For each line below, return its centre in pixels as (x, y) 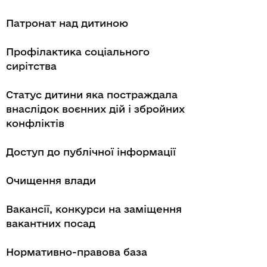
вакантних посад (51, 223)
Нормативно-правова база (77, 252)
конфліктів (35, 123)
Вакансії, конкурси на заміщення (94, 209)
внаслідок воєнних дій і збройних (95, 109)
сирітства (31, 66)
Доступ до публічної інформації (91, 152)
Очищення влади (51, 180)
